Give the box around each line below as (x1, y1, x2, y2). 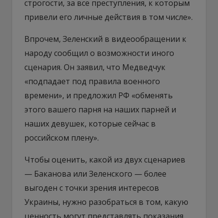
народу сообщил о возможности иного (24, 47, 174, 58)
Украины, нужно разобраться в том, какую (24, 196, 188, 207)
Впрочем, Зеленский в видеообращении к (24, 33, 186, 44)
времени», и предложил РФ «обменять (24, 90, 173, 101)
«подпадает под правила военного (24, 75, 160, 87)
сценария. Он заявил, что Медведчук (24, 61, 165, 73)
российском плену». (24, 132, 99, 143)
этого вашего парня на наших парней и (24, 104, 176, 115)
